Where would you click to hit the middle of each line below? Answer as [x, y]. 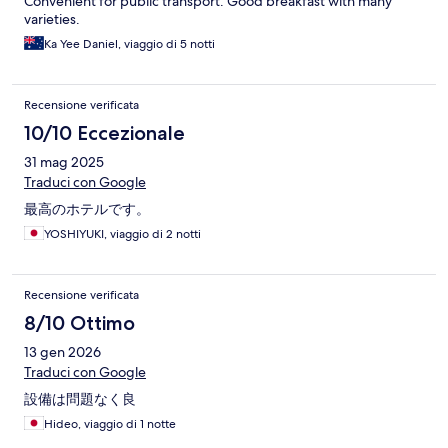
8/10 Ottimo [79, 323]
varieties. [52, 19]
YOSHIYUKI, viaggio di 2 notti [122, 234]
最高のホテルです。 [87, 209]
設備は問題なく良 [80, 399]
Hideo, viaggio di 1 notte [110, 424]
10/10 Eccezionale [104, 133]
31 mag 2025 [64, 162]
